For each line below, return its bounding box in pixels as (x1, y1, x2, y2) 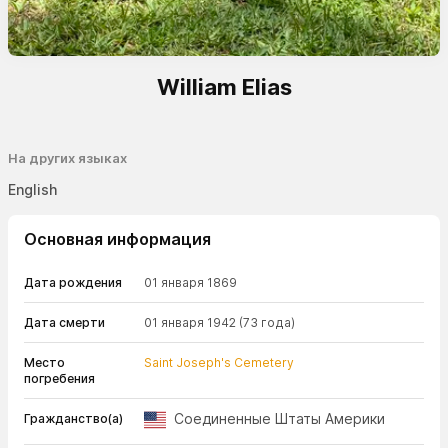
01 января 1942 (144, 315, 236, 330)
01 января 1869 (144, 275, 237, 290)
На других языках (8, 150, 127, 166)
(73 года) (239, 315, 295, 330)
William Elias (156, 74, 292, 100)
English (8, 181, 57, 198)
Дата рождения (24, 275, 122, 290)
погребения (24, 371, 95, 386)
